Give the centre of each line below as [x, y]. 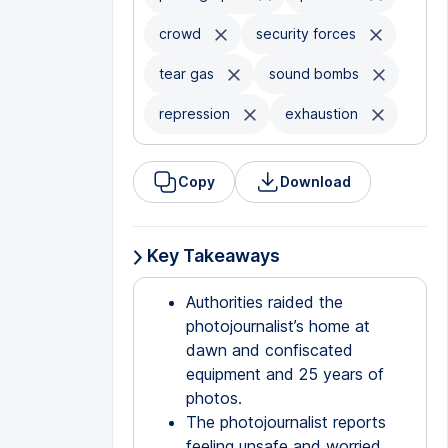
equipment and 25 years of [284, 374]
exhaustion [323, 113]
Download [315, 181]
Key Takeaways [211, 255]
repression [196, 113]
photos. [213, 398]
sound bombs [315, 73]
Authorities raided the [264, 302]
